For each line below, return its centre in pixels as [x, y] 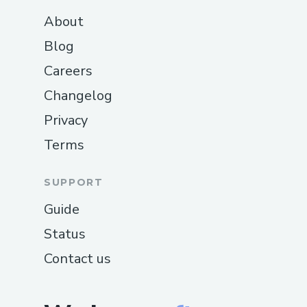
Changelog [78, 95]
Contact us [77, 258]
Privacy [66, 120]
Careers [68, 71]
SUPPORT [74, 182]
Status [65, 234]
